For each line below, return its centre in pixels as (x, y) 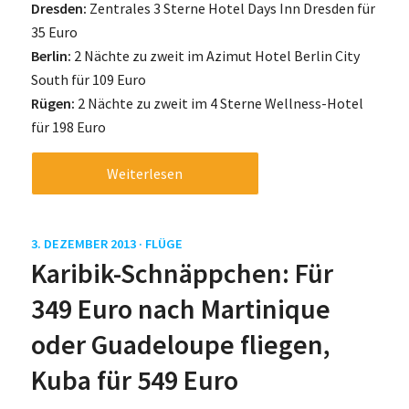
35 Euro (54, 32)
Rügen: (52, 104)
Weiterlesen (145, 174)
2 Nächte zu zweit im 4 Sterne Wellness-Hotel (219, 104)
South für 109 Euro (88, 80)
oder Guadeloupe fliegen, (180, 345)
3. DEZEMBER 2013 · (88, 244)
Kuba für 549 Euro (134, 380)
